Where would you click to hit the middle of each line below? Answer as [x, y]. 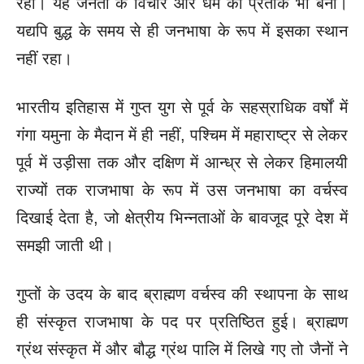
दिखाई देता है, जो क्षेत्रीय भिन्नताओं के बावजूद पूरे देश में [182, 217]
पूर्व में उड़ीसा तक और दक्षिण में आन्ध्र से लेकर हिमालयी [182, 162]
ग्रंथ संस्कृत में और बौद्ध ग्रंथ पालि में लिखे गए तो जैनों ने [182, 349]
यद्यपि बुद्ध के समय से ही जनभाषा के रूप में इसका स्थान [182, 30]
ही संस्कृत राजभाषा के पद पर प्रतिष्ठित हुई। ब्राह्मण [182, 321]
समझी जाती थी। [65, 245]
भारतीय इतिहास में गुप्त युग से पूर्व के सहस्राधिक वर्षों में [182, 107]
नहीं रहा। [44, 58]
